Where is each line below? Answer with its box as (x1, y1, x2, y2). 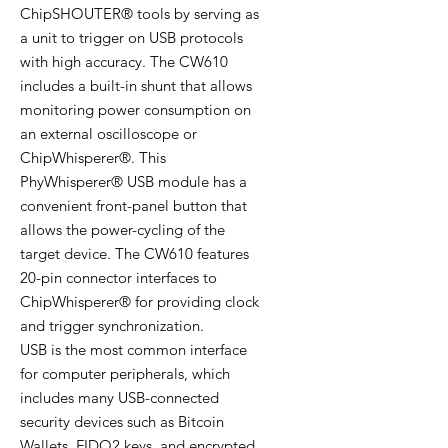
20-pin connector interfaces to (20, 268, 217, 288)
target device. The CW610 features (20, 244, 249, 264)
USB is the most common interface (20, 340, 247, 360)
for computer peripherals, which (20, 364, 230, 384)
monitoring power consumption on (20, 100, 251, 120)
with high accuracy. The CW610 (20, 52, 228, 72)
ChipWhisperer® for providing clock (20, 292, 259, 312)
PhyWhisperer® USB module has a (20, 172, 247, 192)
